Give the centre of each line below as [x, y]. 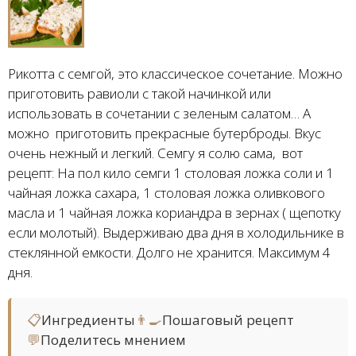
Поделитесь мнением [113, 340]
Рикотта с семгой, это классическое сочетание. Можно [175, 74]
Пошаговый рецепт [228, 320]
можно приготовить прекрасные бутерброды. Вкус [164, 133]
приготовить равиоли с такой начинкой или [139, 93]
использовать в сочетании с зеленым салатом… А [159, 113]
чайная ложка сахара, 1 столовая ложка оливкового [166, 193]
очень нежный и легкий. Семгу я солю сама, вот [155, 153]
